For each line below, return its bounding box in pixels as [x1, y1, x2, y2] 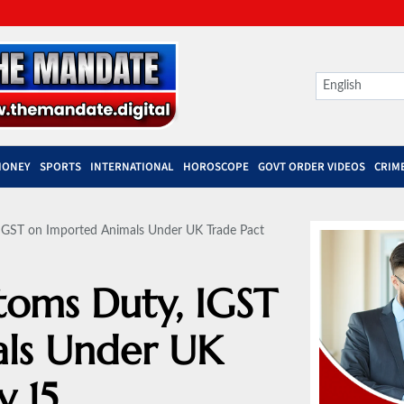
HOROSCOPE [183, 159, 250, 176]
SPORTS [40, 159, 82, 176]
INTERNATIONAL [90, 159, 175, 176]
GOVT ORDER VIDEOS [258, 159, 366, 176]
